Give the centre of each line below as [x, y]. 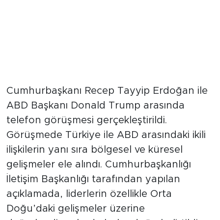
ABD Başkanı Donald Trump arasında [95, 105]
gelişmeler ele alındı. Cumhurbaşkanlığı [98, 164]
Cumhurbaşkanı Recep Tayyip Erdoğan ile [107, 91]
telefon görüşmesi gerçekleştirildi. [86, 120]
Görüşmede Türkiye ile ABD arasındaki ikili [106, 135]
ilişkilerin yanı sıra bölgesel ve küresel [94, 150]
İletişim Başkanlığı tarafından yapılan [93, 179]
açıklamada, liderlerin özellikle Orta [89, 194]
